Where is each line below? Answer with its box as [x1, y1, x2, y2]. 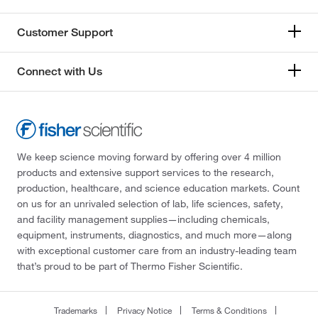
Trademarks [53, 304, 97, 316]
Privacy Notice [116, 304, 172, 316]
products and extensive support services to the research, [17, 165, 274, 179]
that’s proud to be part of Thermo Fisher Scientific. [17, 259, 243, 273]
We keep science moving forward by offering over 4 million [17, 150, 281, 163]
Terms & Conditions [191, 304, 267, 316]
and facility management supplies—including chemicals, [17, 212, 270, 226]
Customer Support [17, 25, 113, 39]
